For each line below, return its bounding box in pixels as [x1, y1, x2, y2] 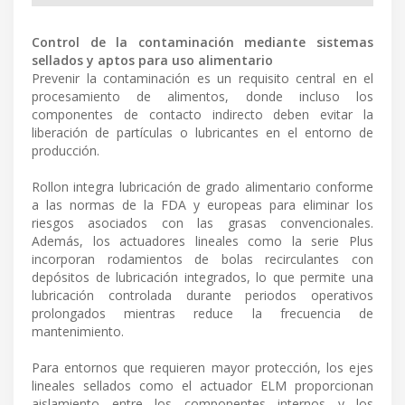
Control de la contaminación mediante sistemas [32, 33, 373, 52]
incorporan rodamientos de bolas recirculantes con [32, 250, 373, 268]
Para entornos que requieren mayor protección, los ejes [32, 359, 373, 377]
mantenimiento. [32, 323, 124, 341]
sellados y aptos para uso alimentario [32, 52, 273, 70]
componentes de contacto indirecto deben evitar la [32, 106, 373, 124]
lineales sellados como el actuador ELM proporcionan [32, 377, 373, 395]
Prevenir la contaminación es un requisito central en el [32, 70, 373, 88]
